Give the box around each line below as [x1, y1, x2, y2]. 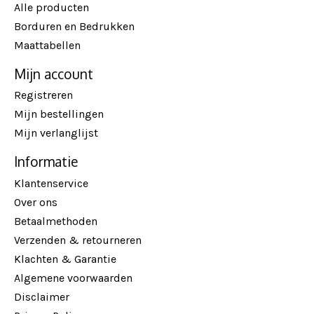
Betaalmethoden [14, 214, 97, 228]
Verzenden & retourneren [14, 233, 142, 247]
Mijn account [14, 64, 93, 83]
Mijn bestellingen [14, 107, 104, 121]
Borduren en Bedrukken [14, 19, 135, 33]
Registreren [14, 88, 73, 102]
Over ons [14, 195, 57, 209]
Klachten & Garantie [14, 252, 116, 266]
